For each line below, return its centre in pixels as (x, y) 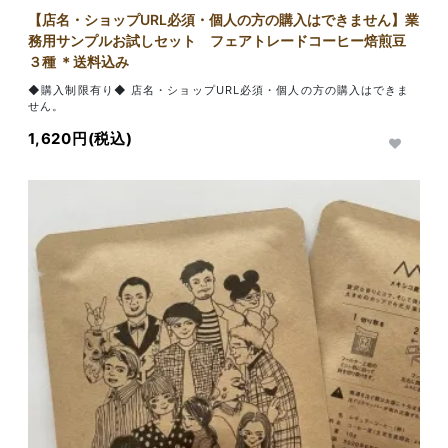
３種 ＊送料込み (79, 61)
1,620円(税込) (80, 139)
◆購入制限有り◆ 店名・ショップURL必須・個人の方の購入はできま (219, 89)
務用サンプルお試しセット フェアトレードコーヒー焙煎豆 (217, 40)
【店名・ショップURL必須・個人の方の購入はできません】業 (224, 19)
